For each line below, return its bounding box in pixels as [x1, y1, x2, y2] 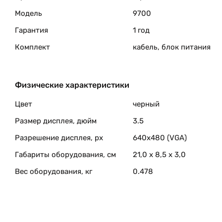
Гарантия [15, 26, 48, 35]
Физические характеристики [15, 80, 129, 90]
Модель [15, 9, 42, 18]
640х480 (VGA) [133, 133, 187, 142]
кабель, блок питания [133, 43, 211, 52]
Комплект [15, 43, 50, 52]
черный [133, 100, 160, 109]
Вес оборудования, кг [15, 167, 92, 176]
